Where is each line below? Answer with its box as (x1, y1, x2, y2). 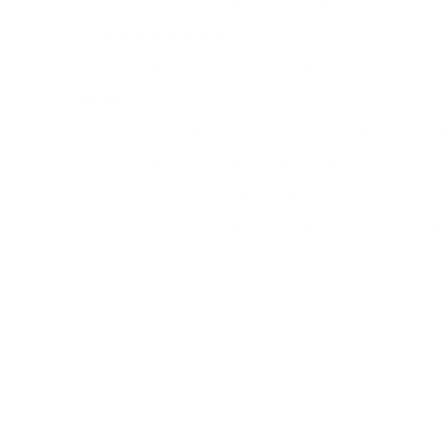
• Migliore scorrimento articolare (80, 148, 354, 172)
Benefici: (80, 84, 154, 108)
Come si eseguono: (80, 20, 241, 44)
